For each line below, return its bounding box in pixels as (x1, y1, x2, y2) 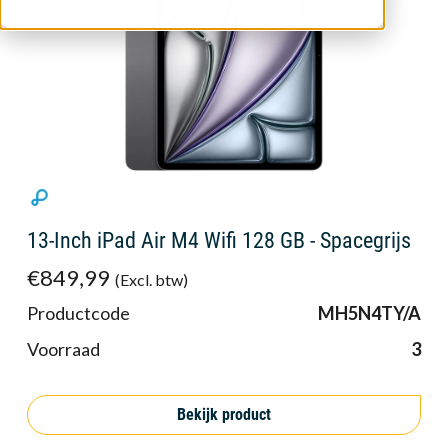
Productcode (27, 302, 130, 325)
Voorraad (27, 338, 100, 361)
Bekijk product (177, 404, 271, 424)
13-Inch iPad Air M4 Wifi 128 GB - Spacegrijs (27, 228, 411, 254)
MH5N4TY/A (318, 302, 421, 325)
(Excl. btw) (114, 270, 188, 290)
